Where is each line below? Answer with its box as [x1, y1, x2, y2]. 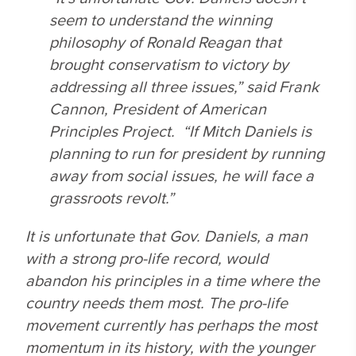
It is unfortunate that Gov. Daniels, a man [25, 224, 308, 247]
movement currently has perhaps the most [25, 313, 317, 336]
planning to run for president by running [49, 141, 324, 164]
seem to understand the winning [49, 8, 272, 31]
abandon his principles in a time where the [25, 269, 319, 292]
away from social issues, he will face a [49, 164, 314, 187]
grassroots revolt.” [49, 186, 174, 209]
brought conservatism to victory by [49, 52, 288, 75]
